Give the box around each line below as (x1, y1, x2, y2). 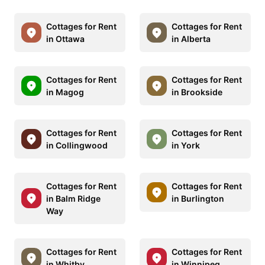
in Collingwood (46, 140, 108, 150)
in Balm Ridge (46, 193, 101, 203)
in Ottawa (46, 33, 85, 44)
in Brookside (172, 86, 222, 97)
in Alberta (172, 33, 211, 44)
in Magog (46, 86, 84, 97)
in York (172, 140, 200, 150)
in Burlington (172, 193, 224, 203)
